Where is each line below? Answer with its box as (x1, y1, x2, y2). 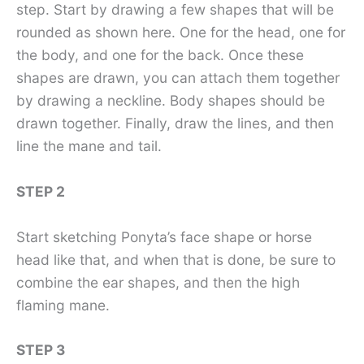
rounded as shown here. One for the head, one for (16, 24, 345, 41)
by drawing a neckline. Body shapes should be (16, 92, 325, 110)
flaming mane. (16, 296, 110, 314)
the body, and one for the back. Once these (16, 46, 304, 64)
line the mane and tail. (16, 137, 162, 155)
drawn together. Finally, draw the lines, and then (16, 115, 334, 132)
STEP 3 (16, 341, 65, 359)
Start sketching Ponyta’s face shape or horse (16, 227, 312, 245)
